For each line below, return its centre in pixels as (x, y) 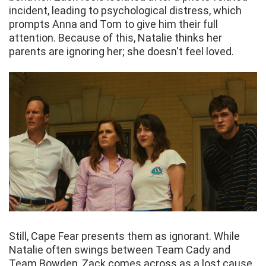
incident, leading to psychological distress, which (125, 11)
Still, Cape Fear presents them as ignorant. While (124, 236)
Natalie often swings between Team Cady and (120, 250)
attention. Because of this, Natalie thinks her (115, 38)
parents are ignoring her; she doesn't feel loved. (121, 52)
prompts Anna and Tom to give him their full (113, 24)
